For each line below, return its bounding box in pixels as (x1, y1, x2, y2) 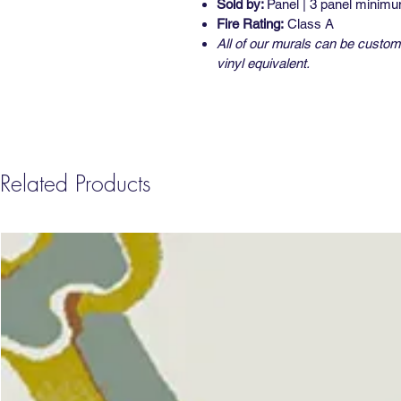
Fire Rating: (217, 16, 284, 32)
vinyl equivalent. (217, 55, 310, 72)
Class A (284, 16, 334, 32)
